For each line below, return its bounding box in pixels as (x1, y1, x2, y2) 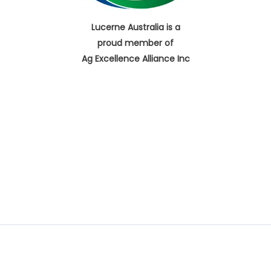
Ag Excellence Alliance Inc (81, 52, 190, 65)
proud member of (97, 36, 174, 49)
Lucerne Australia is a (91, 21, 180, 33)
